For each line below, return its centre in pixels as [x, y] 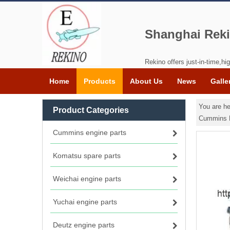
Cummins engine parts [90, 132]
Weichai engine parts [87, 179]
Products [100, 81]
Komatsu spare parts [87, 156]
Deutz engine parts [84, 225]
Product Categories [91, 110]
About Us [146, 81]
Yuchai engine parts [85, 202]
